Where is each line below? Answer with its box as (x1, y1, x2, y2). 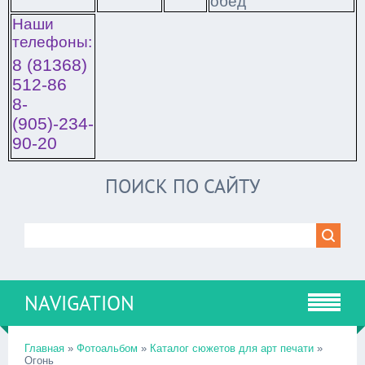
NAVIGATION (24, 290, 134, 316)
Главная (24, 342, 64, 354)
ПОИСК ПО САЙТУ (105, 174, 260, 199)
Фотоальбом (77, 342, 138, 354)
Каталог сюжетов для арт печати (150, 342, 314, 354)
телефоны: (12, 33, 92, 51)
